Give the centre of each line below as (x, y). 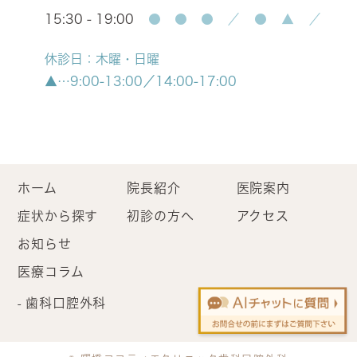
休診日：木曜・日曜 (102, 59)
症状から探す (58, 216)
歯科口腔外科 (66, 303)
